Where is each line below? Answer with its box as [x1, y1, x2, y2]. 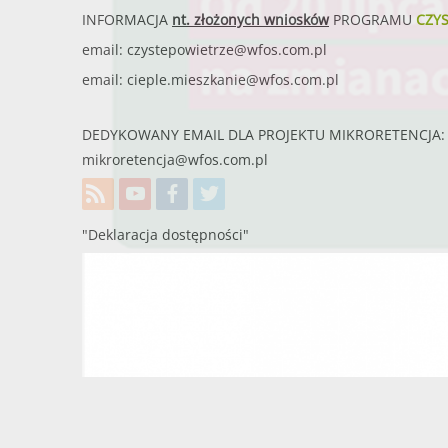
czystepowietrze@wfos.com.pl [127, 39, 327, 59]
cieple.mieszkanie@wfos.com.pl [127, 69, 339, 89]
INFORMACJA [82, 9, 172, 29]
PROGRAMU [329, 9, 416, 29]
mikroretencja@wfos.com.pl [82, 149, 268, 169]
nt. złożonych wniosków [172, 9, 329, 29]
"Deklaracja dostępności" [82, 224, 249, 244]
